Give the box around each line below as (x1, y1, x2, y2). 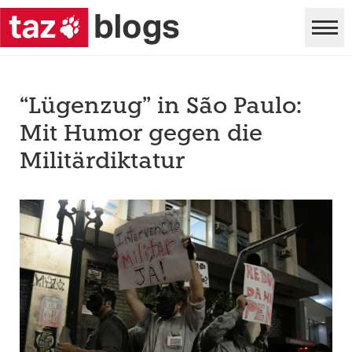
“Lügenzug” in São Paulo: (20, 96, 302, 119)
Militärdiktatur (20, 151, 185, 174)
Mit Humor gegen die (20, 123, 262, 146)
